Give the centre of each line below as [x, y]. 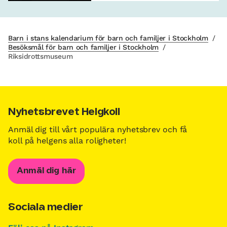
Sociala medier [46, 208]
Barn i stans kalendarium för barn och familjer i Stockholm [108, 38]
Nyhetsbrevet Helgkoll [64, 112]
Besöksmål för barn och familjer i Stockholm [83, 47]
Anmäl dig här [47, 171]
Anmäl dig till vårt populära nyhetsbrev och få [98, 130]
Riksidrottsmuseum [41, 56]
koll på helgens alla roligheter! [67, 141]
